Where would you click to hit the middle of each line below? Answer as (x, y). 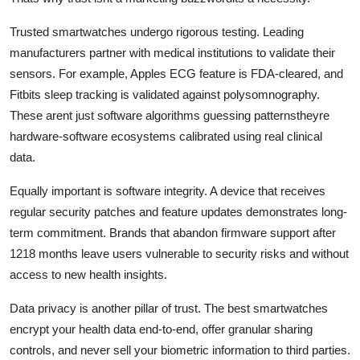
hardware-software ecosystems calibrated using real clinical (166, 136)
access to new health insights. (88, 274)
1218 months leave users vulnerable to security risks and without (179, 253)
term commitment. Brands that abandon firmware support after (173, 232)
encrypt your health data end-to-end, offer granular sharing (161, 329)
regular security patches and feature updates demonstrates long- (178, 211)
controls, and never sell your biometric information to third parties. (180, 350)
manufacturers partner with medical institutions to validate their (172, 52)
